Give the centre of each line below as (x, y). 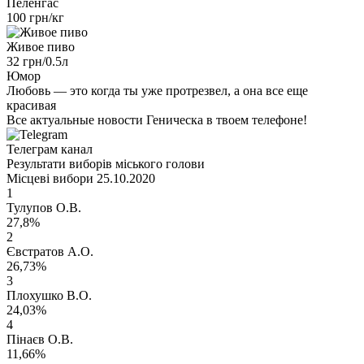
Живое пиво (41, 46)
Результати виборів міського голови (106, 163)
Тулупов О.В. (44, 207)
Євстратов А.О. (50, 251)
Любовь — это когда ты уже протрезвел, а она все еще (157, 90)
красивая (31, 105)
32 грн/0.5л (37, 61)
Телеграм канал (50, 149)
